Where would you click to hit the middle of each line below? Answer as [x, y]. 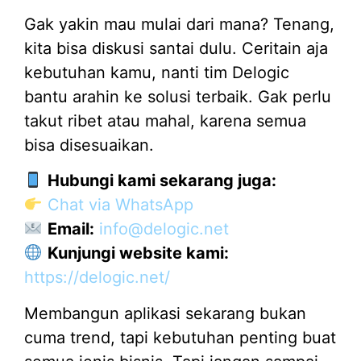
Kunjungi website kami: [138, 253]
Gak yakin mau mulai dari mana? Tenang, [179, 24]
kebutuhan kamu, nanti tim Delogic [157, 72]
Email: [71, 229]
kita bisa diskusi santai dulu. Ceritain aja [176, 48]
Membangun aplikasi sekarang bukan [165, 313]
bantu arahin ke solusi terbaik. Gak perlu [178, 96]
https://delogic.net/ [97, 278]
